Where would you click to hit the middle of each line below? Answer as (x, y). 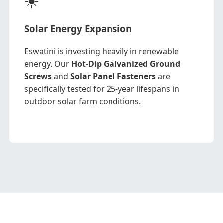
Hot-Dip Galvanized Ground (126, 64)
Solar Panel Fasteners (113, 76)
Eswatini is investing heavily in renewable (102, 51)
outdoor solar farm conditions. (83, 101)
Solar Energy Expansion (78, 29)
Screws (38, 76)
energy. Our (48, 64)
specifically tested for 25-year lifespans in (102, 89)
